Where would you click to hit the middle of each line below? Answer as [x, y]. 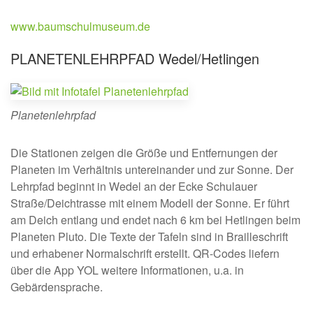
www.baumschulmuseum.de [80, 26]
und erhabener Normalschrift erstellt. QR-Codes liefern [145, 254]
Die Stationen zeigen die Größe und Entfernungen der [144, 153]
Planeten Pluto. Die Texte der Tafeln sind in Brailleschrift [149, 237]
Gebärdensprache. [57, 287]
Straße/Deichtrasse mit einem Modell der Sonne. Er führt [150, 203]
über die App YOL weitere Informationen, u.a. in [127, 270]
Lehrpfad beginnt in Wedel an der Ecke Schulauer [134, 187]
